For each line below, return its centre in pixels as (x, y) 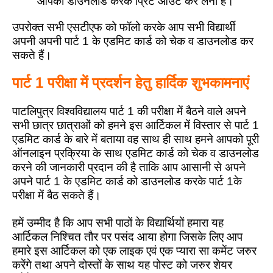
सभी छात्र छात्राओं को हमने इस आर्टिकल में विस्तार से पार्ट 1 (136, 126)
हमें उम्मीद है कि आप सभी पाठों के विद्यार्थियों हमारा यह (118, 223)
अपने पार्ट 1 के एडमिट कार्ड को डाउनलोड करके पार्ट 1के (127, 182)
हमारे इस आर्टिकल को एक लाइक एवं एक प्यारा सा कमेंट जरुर (134, 251)
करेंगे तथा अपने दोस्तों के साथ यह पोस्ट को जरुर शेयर (122, 265)
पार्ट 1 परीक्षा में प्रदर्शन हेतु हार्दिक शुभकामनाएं (130, 83)
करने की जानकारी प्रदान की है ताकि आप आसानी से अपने (129, 168)
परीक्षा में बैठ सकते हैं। (57, 196)
